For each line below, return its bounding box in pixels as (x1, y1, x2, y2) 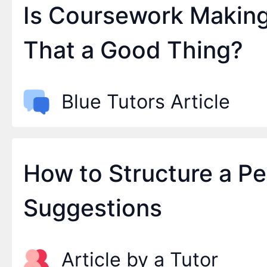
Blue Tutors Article (61, 90, 230, 114)
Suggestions (23, 193, 163, 222)
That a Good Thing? (23, 36, 244, 64)
